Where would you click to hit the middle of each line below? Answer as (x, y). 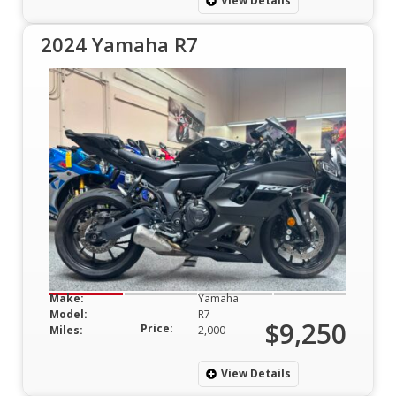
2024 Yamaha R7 (119, 44)
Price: (157, 328)
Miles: (66, 330)
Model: (69, 314)
